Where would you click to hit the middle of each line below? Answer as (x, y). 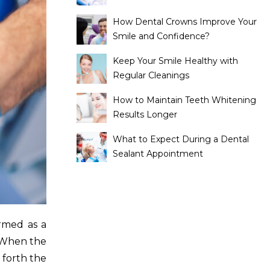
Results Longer (145, 115)
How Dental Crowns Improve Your (185, 22)
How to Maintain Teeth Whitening (184, 100)
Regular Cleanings (151, 75)
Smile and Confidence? (161, 36)
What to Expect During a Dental (181, 139)
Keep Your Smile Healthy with (175, 61)
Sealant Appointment (158, 154)
